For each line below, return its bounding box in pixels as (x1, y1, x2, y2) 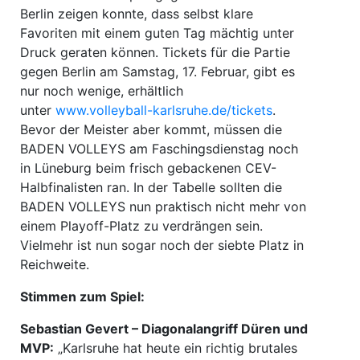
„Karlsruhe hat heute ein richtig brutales (54, 339, 297, 356)
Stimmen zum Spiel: (20, 288, 145, 305)
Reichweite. (20, 256, 89, 272)
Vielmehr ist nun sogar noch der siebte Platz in (20, 236, 304, 253)
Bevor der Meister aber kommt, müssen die (20, 121, 282, 137)
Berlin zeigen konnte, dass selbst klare (20, 5, 253, 22)
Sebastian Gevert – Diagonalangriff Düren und (20, 320, 308, 337)
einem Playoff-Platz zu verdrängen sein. (20, 217, 263, 234)
